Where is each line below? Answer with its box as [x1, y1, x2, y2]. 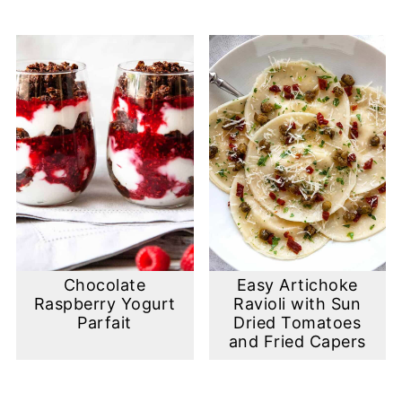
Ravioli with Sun [233, 294, 362, 314]
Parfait [77, 313, 132, 333]
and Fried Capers [228, 332, 366, 352]
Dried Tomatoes [233, 313, 362, 333]
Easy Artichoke [236, 275, 358, 295]
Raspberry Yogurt [33, 294, 176, 314]
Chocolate [63, 275, 146, 295]
